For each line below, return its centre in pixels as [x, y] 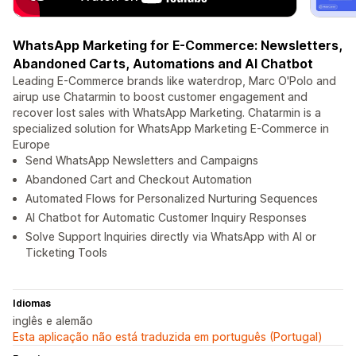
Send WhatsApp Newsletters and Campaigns [142, 161]
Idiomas [32, 304]
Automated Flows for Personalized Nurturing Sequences [172, 199]
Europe [31, 145]
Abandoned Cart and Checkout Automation [139, 180]
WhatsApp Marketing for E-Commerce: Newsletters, [178, 46]
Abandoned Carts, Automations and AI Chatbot [163, 64]
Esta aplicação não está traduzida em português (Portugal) [168, 337]
